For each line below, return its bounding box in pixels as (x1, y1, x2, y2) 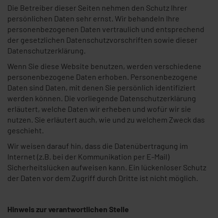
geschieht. (7, 126, 44, 135)
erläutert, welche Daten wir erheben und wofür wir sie (7, 104, 191, 113)
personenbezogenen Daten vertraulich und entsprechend (7, 24, 204, 34)
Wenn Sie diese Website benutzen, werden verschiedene (7, 61, 201, 71)
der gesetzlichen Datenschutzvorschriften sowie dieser (7, 35, 198, 44)
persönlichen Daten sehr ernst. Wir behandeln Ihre (7, 14, 180, 23)
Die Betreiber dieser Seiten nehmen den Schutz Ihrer (7, 3, 187, 12)
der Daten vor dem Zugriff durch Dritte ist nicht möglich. (7, 173, 198, 182)
